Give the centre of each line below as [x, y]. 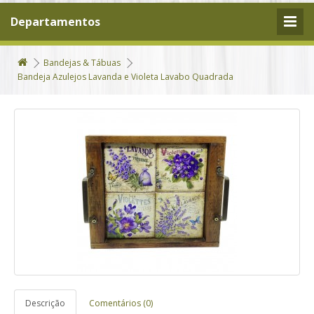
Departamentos [55, 22]
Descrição [45, 303]
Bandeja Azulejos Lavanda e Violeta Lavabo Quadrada [125, 77]
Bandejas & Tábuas [82, 63]
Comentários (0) [121, 303]
